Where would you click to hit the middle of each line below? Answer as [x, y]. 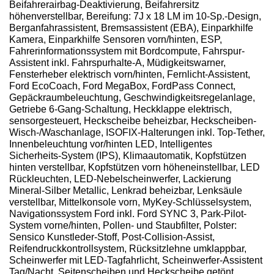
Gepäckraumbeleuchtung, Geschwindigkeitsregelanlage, [132, 98]
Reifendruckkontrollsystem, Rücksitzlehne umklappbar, [128, 249]
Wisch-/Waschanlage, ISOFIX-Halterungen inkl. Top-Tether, [137, 133]
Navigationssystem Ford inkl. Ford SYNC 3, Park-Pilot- [128, 214]
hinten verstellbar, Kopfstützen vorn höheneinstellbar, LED [135, 168]
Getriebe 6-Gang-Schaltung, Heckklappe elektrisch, [120, 109]
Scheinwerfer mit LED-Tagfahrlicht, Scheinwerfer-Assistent [136, 261]
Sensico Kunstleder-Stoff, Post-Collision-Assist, [112, 237]
